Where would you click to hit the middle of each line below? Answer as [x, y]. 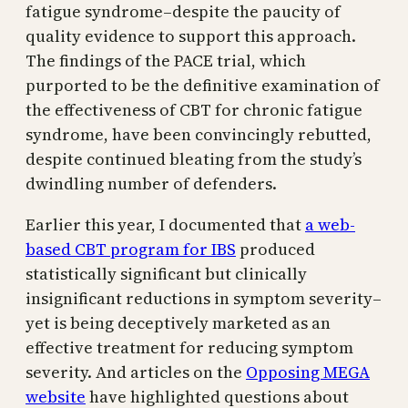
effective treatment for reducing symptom [189, 347]
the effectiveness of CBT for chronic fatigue [194, 109]
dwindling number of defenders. [151, 183]
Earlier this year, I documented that [165, 224]
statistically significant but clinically [166, 273]
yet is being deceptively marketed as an [178, 322]
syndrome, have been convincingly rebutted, [199, 134]
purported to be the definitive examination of [203, 85]
